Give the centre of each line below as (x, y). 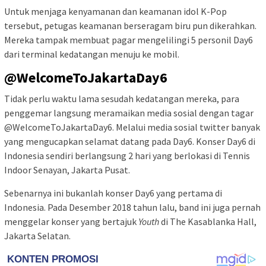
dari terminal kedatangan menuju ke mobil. (92, 54)
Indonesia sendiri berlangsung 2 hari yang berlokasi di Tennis (127, 155)
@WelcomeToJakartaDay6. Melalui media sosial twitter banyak (132, 127)
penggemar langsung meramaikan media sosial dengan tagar (129, 113)
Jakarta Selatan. (37, 235)
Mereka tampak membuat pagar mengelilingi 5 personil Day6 (129, 39)
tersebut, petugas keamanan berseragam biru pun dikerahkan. (130, 25)
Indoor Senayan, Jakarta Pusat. (67, 170)
